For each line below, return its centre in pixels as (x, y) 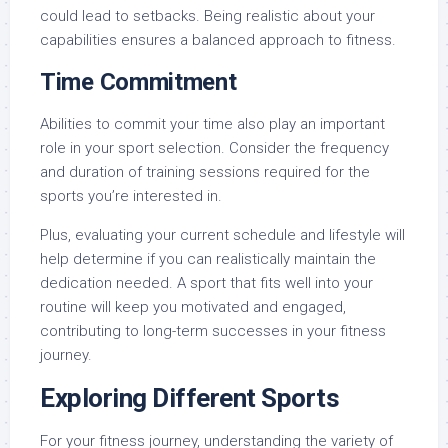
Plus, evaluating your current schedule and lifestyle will (222, 235)
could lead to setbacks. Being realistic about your (207, 16)
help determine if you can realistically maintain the (208, 259)
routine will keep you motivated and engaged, (193, 307)
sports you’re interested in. (131, 196)
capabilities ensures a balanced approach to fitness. (218, 40)
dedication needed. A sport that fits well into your (206, 283)
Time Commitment (138, 82)
